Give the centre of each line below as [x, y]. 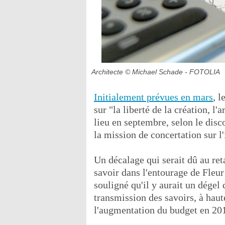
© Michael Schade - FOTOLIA [173, 72]
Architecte [107, 72]
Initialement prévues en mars [153, 97]
